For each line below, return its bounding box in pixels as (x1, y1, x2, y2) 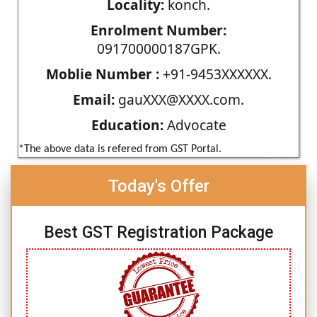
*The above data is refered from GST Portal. (18, 143, 221, 155)
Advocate (163, 115, 226, 134)
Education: (91, 115, 163, 134)
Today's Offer (108, 175, 209, 196)
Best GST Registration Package (44, 222, 273, 242)
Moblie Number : (45, 64, 159, 83)
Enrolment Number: (91, 20, 226, 40)
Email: (73, 89, 115, 109)
